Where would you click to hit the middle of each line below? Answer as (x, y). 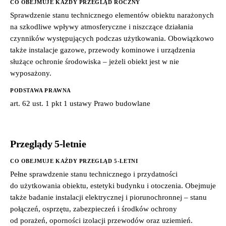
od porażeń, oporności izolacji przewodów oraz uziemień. (101, 220)
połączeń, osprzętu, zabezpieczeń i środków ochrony (94, 209)
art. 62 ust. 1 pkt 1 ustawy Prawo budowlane (80, 103)
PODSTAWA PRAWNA (41, 90)
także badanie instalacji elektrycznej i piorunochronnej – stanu (108, 197)
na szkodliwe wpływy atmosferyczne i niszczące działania (102, 26)
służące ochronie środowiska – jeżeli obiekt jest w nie (95, 61)
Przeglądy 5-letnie (48, 144)
